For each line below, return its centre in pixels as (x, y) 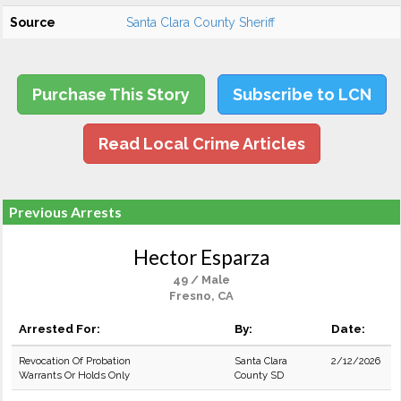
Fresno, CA (201, 296)
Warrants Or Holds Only (74, 375)
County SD (259, 375)
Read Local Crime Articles (201, 144)
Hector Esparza (201, 257)
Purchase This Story (111, 94)
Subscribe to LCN (302, 94)
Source (33, 22)
